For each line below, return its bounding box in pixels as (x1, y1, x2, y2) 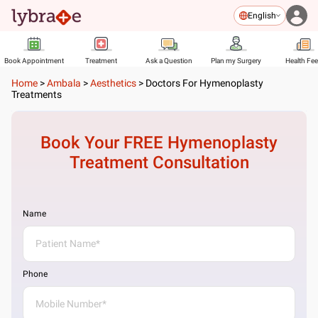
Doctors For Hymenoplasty (146, 77, 263, 89)
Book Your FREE (40, 133, 168, 153)
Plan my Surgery (211, 57, 261, 65)
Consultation (148, 153, 249, 172)
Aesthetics (90, 77, 136, 89)
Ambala (47, 77, 81, 89)
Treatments (11, 89, 62, 100)
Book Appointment (4, 57, 64, 65)
